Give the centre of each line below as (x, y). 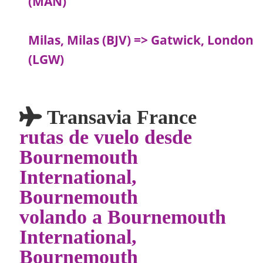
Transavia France (119, 117)
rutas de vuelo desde (106, 136)
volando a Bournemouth (123, 216)
